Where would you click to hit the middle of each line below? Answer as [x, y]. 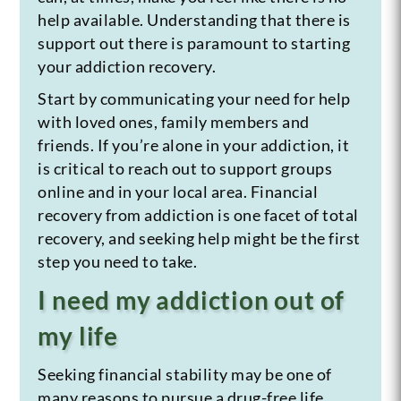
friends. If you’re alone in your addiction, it [194, 145]
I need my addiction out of [192, 299]
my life [78, 335]
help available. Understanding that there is [194, 19]
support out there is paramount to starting [194, 43]
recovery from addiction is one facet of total [198, 214]
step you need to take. [118, 261]
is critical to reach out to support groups [185, 168]
